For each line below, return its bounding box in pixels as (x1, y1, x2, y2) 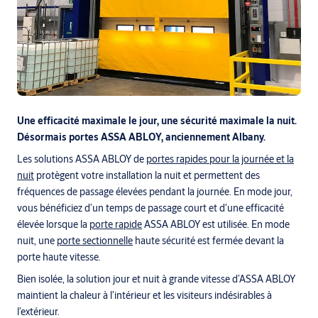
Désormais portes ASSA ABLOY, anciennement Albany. (17, 130, 265, 143)
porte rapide (89, 217, 142, 231)
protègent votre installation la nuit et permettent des (34, 168, 260, 182)
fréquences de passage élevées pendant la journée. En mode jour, (17, 185, 292, 198)
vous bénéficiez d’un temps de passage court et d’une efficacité (17, 201, 284, 214)
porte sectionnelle (57, 234, 133, 247)
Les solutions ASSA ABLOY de (17, 152, 146, 165)
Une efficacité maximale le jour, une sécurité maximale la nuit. (17, 114, 297, 127)
